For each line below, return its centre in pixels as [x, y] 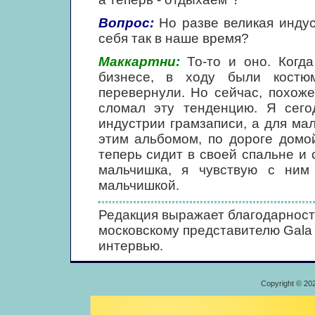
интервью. [130, 245]
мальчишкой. [139, 185]
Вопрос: [126, 23]
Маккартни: [139, 62]
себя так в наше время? [173, 38]
